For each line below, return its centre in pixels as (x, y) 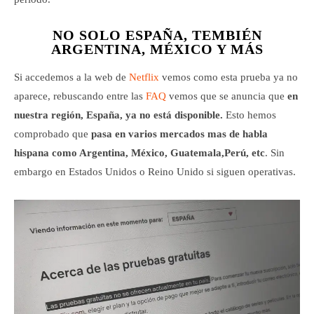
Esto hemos (250, 115)
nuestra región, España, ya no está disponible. (118, 115)
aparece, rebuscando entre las (80, 96)
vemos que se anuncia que (228, 96)
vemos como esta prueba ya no (230, 77)
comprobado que (53, 134)
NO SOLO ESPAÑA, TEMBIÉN (157, 35)
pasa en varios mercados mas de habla (179, 134)
